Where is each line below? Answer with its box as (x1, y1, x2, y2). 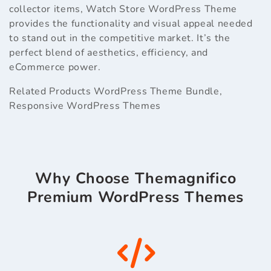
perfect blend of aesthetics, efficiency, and (9, 45, 209, 59)
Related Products (9, 84, 94, 98)
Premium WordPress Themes (27, 186, 244, 207)
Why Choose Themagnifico (34, 168, 237, 189)
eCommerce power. (9, 60, 101, 74)
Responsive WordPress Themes (9, 99, 161, 113)
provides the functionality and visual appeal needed (9, 16, 253, 30)
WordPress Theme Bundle (94, 84, 220, 98)
